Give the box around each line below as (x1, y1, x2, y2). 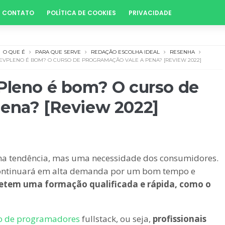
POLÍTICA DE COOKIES (47, 9, 116, 17)
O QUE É (3, 49, 25, 55)
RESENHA (170, 49, 195, 55)
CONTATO (2, 9, 34, 17)
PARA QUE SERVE (35, 49, 81, 55)
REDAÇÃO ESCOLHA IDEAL (91, 49, 160, 55)
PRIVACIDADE (129, 9, 172, 17)
